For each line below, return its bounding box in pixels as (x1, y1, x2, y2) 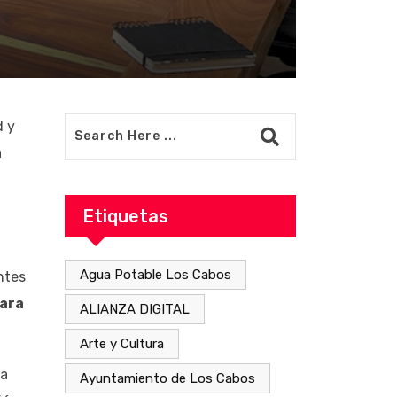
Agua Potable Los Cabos (80, 266, 231, 283)
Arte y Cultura (80, 335, 164, 352)
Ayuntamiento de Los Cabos (80, 370, 255, 386)
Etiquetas (82, 205, 168, 227)
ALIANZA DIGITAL (80, 300, 190, 317)
